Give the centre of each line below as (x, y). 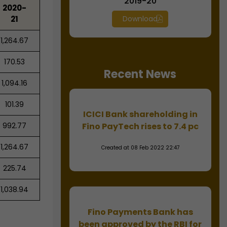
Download (140, 19)
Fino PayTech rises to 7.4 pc (140, 126)
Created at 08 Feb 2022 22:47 (140, 148)
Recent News (140, 74)
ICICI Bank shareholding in (140, 114)
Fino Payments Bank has (140, 212)
